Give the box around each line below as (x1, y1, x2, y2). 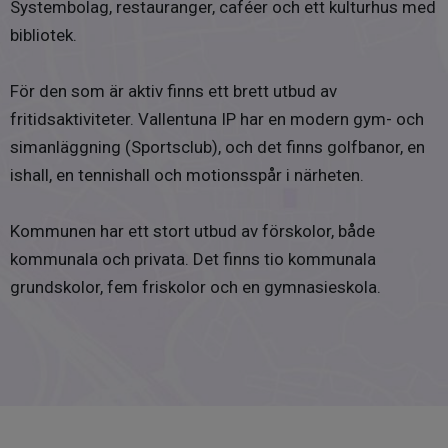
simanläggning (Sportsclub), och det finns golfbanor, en (10, 137, 425, 158)
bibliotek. (10, 25, 77, 46)
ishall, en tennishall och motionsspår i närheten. (10, 165, 364, 186)
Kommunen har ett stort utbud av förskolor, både (10, 221, 375, 242)
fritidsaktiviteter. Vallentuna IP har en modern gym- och (10, 109, 424, 130)
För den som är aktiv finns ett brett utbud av (10, 81, 337, 102)
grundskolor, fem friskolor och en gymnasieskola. (10, 277, 381, 298)
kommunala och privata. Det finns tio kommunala (10, 249, 376, 270)
